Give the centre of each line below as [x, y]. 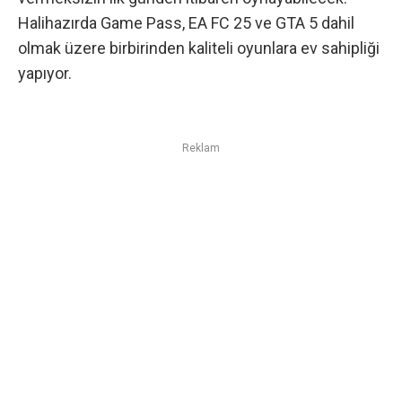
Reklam [201, 149]
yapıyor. [45, 74]
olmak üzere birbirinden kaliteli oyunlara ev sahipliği [199, 48]
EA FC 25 [220, 23]
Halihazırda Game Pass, [103, 23]
